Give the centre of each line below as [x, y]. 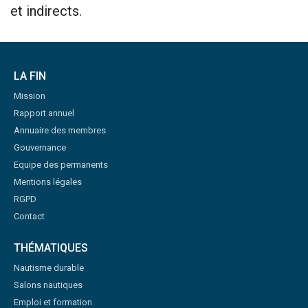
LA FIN [30, 76]
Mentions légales [48, 181]
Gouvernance [40, 147]
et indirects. [48, 11]
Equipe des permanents [61, 164]
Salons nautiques [48, 285]
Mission [30, 96]
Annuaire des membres [60, 130]
